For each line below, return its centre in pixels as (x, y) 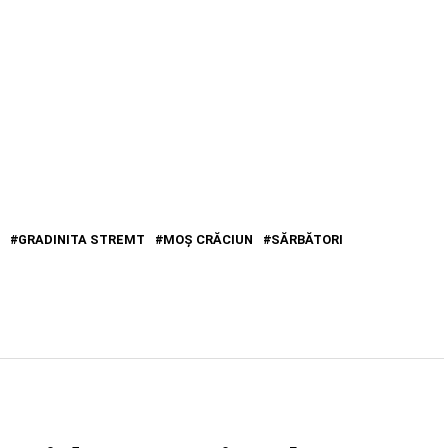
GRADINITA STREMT (81, 240)
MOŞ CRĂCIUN (208, 240)
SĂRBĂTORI (307, 240)
